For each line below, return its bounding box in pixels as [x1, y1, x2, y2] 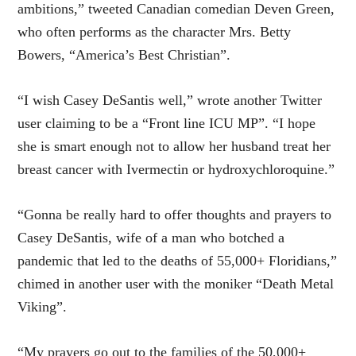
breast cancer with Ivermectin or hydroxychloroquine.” [17, 161, 335, 177]
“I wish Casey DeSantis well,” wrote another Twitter [17, 91, 323, 108]
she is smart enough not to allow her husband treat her [17, 137, 331, 154]
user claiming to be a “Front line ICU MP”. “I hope [17, 114, 316, 131]
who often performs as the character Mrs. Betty [17, 23, 292, 40]
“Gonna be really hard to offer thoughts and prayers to [17, 206, 332, 222]
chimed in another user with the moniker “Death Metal [17, 275, 335, 292]
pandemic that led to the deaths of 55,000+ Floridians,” [17, 252, 338, 269]
